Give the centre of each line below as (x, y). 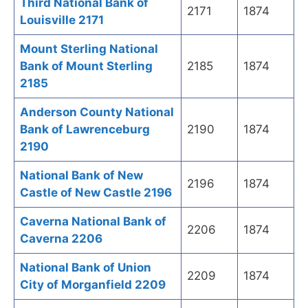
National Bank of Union (86, 268)
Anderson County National (97, 112)
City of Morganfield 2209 (93, 285)
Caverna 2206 (61, 239)
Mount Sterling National (89, 49)
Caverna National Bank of (93, 222)
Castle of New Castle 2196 (96, 193)
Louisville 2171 (62, 20)
